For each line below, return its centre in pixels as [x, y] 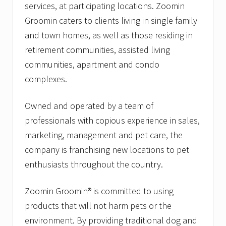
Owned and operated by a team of [89, 106]
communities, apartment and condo [92, 65]
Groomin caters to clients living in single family [111, 21]
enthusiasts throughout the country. [94, 164]
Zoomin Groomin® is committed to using [99, 191]
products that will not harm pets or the [98, 206]
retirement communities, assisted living [97, 50]
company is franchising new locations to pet [107, 150]
